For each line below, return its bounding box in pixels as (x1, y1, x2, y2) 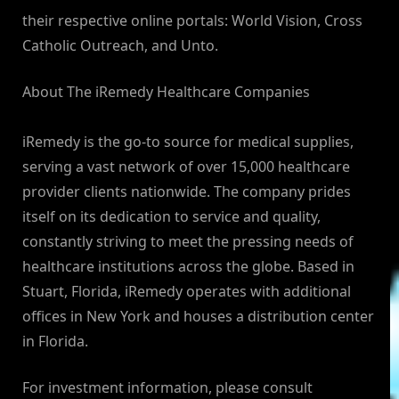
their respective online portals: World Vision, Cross (22, 11, 362, 31)
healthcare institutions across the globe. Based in (22, 256, 354, 277)
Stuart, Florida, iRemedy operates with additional (22, 281, 351, 302)
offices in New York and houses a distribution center (22, 306, 374, 327)
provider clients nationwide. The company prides (22, 182, 351, 202)
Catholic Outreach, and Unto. (22, 36, 218, 56)
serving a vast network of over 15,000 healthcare (22, 157, 350, 177)
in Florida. (22, 331, 88, 352)
